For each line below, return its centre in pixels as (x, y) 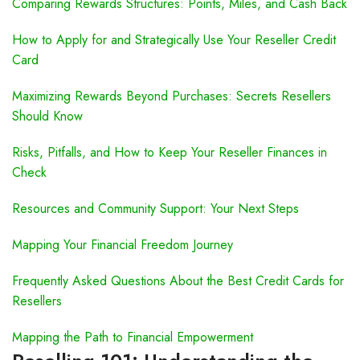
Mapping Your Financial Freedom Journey (123, 245)
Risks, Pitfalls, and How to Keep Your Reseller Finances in (170, 152)
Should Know (47, 116)
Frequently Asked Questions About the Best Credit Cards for (178, 281)
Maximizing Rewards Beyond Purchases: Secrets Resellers (172, 96)
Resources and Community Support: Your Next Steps (155, 209)
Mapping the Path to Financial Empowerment (133, 337)
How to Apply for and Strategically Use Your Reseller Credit (174, 40)
